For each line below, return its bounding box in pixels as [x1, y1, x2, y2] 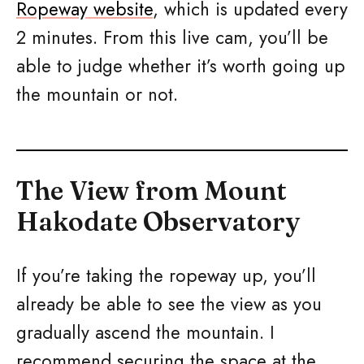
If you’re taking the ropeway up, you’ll [16, 262, 316, 288]
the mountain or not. [16, 81, 178, 107]
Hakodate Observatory [16, 206, 300, 237]
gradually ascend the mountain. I [16, 319, 275, 345]
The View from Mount [16, 175, 287, 206]
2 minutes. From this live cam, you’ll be [16, 24, 328, 50]
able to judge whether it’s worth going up [16, 53, 345, 79]
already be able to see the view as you [16, 291, 322, 317]
